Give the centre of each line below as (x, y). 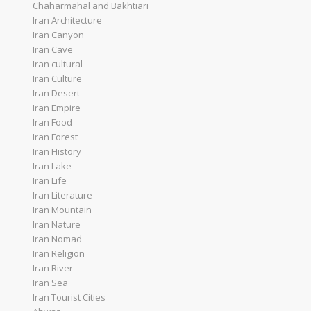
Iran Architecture (67, 20)
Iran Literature (62, 195)
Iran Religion (58, 253)
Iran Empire (56, 108)
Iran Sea (50, 283)
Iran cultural (57, 64)
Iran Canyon (58, 35)
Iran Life (49, 180)
